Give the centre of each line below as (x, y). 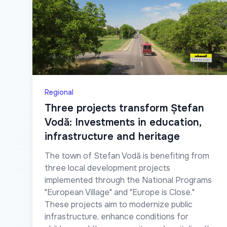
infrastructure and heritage (112, 136)
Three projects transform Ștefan (124, 108)
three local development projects (107, 168)
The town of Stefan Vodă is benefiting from (127, 156)
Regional (59, 92)
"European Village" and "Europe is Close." (120, 192)
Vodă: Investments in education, (123, 122)
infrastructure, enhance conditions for (117, 216)
